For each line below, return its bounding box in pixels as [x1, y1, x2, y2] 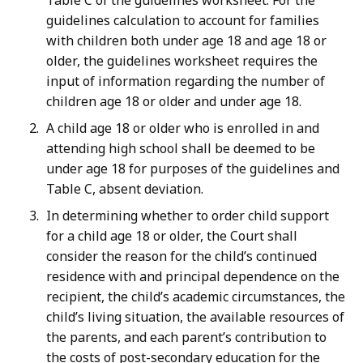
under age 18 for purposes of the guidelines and [46, 160, 340, 178]
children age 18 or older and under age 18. [46, 92, 301, 111]
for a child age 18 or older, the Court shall [46, 227, 297, 246]
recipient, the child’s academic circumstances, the [46, 288, 345, 306]
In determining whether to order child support [46, 207, 329, 225]
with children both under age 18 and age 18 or [46, 32, 327, 50]
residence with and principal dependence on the [46, 267, 340, 286]
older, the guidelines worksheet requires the [46, 52, 318, 70]
